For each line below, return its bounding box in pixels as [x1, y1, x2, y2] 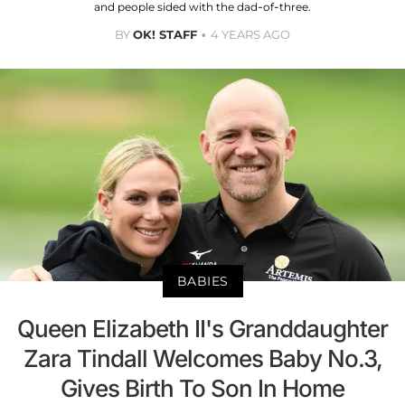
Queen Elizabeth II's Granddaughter [17, 314, 388, 343]
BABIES [176, 272, 229, 289]
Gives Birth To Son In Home [61, 373, 344, 402]
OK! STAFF [133, 27, 197, 42]
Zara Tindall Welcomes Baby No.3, [23, 344, 382, 372]
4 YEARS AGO [211, 27, 290, 42]
